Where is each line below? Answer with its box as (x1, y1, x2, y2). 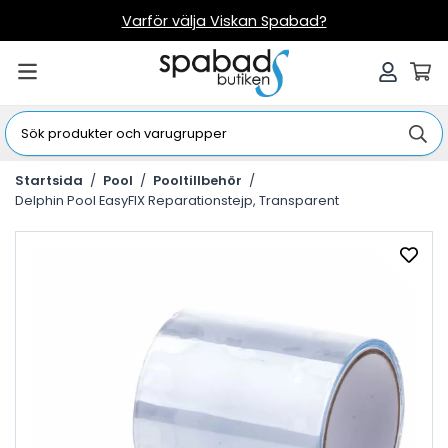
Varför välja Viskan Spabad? (121, 11, 327, 31)
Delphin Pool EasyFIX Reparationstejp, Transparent (15, 191, 339, 210)
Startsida (15, 171, 83, 190)
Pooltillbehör (153, 171, 242, 190)
